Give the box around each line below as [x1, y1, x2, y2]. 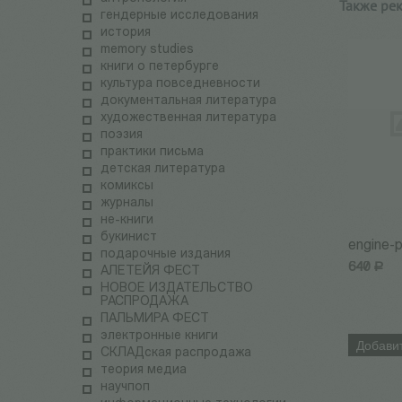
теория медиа [100, 363, 187, 378]
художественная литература [100, 111, 276, 126]
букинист [100, 231, 157, 245]
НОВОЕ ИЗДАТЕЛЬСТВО [100, 282, 253, 296]
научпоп [100, 380, 150, 395]
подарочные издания [100, 248, 231, 262]
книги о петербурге [100, 60, 219, 74]
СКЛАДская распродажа [100, 346, 251, 361]
